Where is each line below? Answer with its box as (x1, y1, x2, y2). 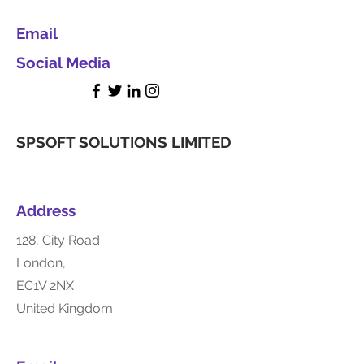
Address (16, 201, 76, 219)
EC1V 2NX (16, 278, 74, 293)
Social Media (16, 54, 110, 71)
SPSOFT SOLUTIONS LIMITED (16, 133, 232, 151)
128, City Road (16, 232, 103, 248)
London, (16, 255, 66, 271)
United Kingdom (16, 301, 113, 316)
